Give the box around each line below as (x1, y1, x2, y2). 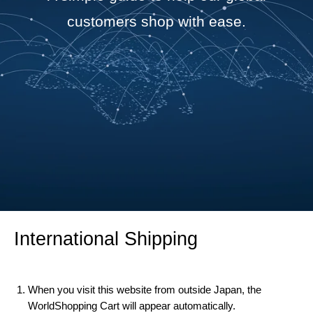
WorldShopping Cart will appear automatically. (28, 299, 235, 312)
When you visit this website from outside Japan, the (28, 283, 261, 296)
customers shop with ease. (67, 13, 246, 30)
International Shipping (14, 228, 198, 250)
